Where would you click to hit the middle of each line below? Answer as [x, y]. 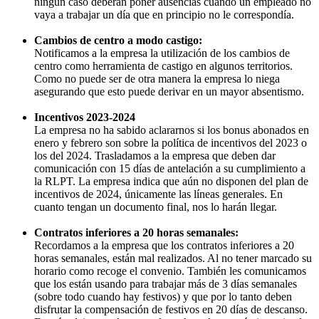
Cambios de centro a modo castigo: [118, 40]
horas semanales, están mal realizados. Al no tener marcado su [173, 258]
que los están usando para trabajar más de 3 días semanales [166, 283]
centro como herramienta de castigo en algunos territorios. [163, 66]
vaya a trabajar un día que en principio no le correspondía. [164, 14]
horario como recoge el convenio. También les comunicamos [170, 271]
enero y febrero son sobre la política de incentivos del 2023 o [171, 142]
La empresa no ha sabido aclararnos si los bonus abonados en [172, 130]
